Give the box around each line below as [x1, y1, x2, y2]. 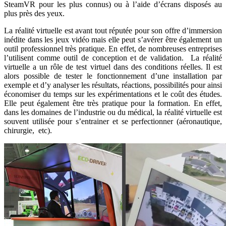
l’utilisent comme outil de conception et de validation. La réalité [4, 53, 222, 62]
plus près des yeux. [4, 9, 65, 18]
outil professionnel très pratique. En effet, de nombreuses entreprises [4, 44, 222, 53]
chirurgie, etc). [4, 126, 52, 135]
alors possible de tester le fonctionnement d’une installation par [4, 71, 222, 80]
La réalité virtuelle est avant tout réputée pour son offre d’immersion [4, 26, 222, 35]
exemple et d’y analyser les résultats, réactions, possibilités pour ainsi [4, 80, 222, 89]
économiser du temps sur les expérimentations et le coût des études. [4, 89, 222, 98]
